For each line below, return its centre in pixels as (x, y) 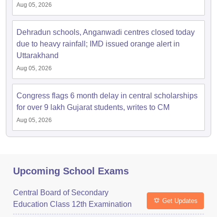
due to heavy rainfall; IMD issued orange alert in (98, 44)
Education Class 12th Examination (72, 204)
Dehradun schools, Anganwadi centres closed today (106, 32)
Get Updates (180, 201)
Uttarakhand (38, 55)
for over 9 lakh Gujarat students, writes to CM (93, 107)
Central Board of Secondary (61, 193)
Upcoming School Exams (71, 171)
